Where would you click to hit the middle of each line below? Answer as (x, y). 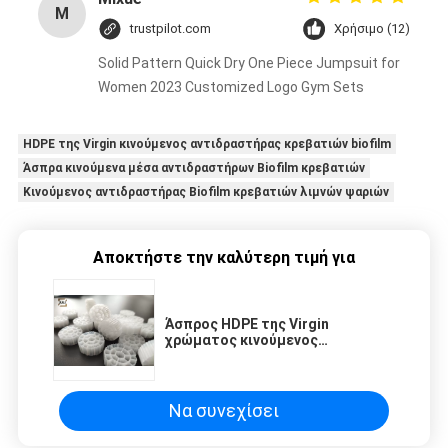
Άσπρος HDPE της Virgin (247, 323)
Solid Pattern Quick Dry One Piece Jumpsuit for (248, 62)
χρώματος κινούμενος (241, 339)
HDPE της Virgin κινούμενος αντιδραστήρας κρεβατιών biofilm (206, 143)
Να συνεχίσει (224, 410)
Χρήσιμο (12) (372, 28)
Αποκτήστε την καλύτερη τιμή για (224, 257)
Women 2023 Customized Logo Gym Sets (230, 86)
